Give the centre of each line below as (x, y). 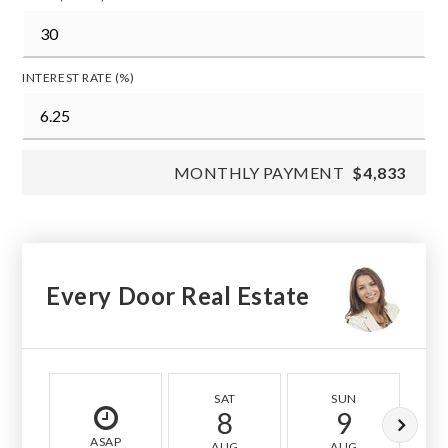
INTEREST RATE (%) (78, 78)
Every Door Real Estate (178, 295)
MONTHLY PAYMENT (259, 173)
